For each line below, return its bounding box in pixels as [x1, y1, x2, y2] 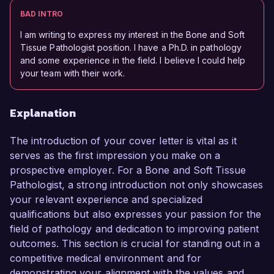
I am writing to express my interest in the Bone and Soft [20, 29, 245, 40]
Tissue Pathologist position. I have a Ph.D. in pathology [20, 42, 242, 53]
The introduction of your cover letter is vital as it [10, 135, 237, 147]
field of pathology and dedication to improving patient [10, 223, 259, 235]
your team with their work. [20, 68, 125, 79]
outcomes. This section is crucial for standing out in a [10, 237, 261, 250]
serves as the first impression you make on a [10, 149, 221, 162]
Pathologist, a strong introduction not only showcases [10, 179, 264, 191]
